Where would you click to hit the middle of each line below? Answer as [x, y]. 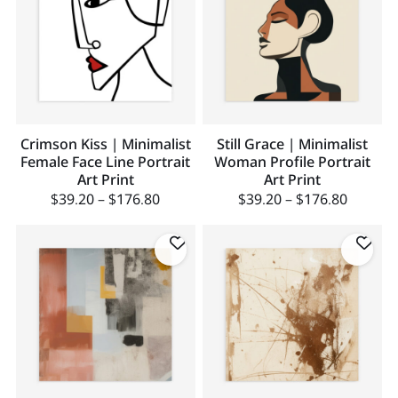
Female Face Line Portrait [106, 162]
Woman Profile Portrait [293, 162]
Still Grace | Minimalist [293, 144]
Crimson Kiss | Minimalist [105, 144]
